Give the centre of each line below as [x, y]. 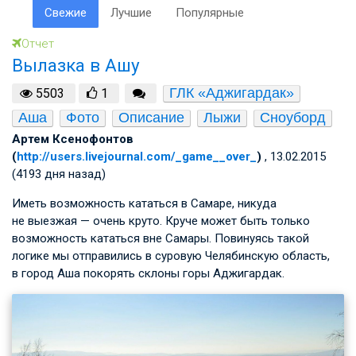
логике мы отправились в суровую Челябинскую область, [171, 255]
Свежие [65, 13]
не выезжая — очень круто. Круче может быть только [161, 221]
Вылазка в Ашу [76, 65]
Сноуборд [293, 117]
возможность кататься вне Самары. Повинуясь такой [161, 238]
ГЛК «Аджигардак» [231, 93]
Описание [151, 117]
